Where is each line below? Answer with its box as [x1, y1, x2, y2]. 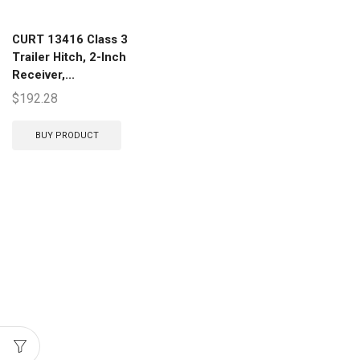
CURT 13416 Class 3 [12, 32, 128, 47]
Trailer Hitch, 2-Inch [12, 50, 126, 64]
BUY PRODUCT [35, 129, 99, 141]
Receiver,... [12, 67, 75, 82]
